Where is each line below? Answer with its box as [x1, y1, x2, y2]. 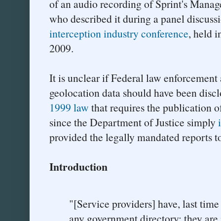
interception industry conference [49, 26, 188, 40]
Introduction [49, 158, 108, 174]
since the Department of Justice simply [49, 114, 218, 129]
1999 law [49, 100, 89, 114]
